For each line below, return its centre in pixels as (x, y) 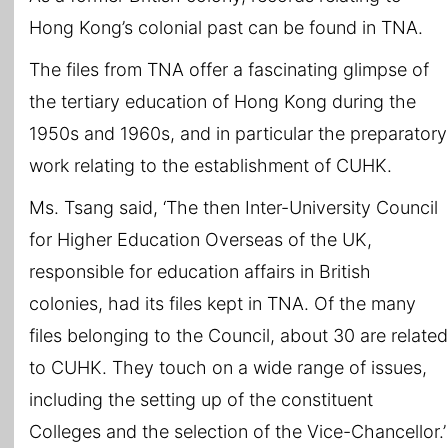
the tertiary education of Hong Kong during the (222, 102)
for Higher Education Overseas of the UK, (200, 240)
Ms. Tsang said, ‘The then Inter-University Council (233, 208)
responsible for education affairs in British (200, 272)
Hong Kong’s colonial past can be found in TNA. (226, 28)
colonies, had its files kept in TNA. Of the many (222, 304)
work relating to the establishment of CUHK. (210, 166)
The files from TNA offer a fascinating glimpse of (229, 70)
